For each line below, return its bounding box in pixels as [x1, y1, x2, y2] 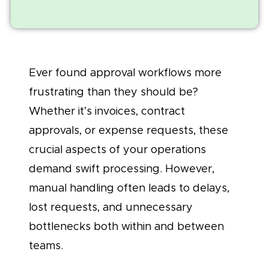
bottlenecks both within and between [29, 219, 224, 233]
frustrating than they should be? [29, 85, 198, 98]
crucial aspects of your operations [29, 142, 206, 156]
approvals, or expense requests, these [29, 123, 228, 137]
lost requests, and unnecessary [29, 200, 193, 214]
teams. [29, 238, 63, 252]
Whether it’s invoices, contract [29, 104, 185, 118]
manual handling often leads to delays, [29, 181, 229, 195]
